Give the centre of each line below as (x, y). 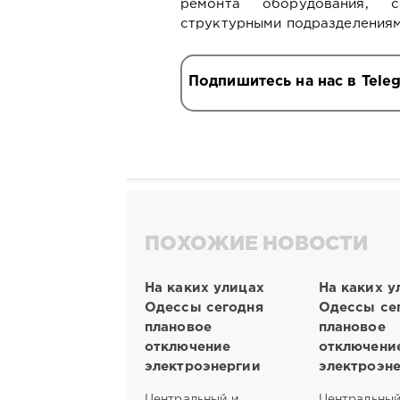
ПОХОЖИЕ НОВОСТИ (256, 245)
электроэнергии (203, 366)
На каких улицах (204, 287)
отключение (188, 346)
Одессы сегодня (204, 307)
